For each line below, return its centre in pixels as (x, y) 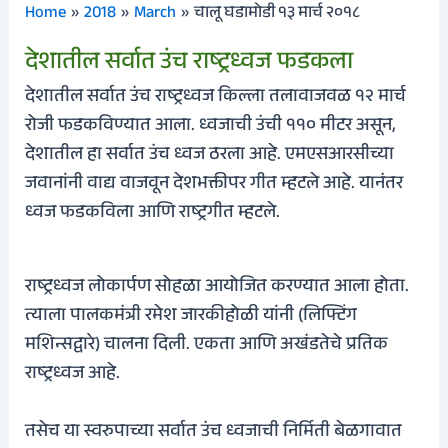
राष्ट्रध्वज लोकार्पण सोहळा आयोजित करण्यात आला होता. (217, 288)
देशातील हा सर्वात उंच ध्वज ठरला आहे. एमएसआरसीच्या (210, 155)
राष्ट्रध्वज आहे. (73, 375)
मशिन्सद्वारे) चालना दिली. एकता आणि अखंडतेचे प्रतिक (207, 346)
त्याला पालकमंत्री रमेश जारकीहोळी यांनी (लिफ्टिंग (191, 317)
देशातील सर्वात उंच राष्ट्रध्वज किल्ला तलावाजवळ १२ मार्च (216, 97)
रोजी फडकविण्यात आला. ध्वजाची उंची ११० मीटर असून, (211, 126)
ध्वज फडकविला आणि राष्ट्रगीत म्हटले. (153, 213)
